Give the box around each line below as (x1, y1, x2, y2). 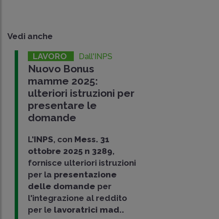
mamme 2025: (28, 75, 98, 88)
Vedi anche (7, 31, 53, 42)
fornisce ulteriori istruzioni (28, 158, 136, 168)
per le (28, 205, 52, 215)
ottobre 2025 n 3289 (28, 146, 113, 156)
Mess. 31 (74, 134, 110, 145)
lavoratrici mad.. (52, 205, 125, 215)
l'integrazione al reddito (28, 193, 128, 203)
